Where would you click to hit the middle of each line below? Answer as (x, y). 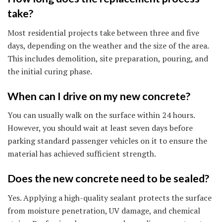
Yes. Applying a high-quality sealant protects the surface (110, 197)
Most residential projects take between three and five (103, 33)
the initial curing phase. (50, 72)
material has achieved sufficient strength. (82, 154)
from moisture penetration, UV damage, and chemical (104, 210)
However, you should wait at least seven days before (100, 128)
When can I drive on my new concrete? (99, 96)
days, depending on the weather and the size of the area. (108, 46)
